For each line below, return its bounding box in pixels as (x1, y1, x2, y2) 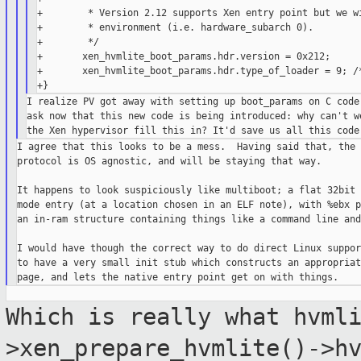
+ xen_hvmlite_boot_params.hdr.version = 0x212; (36, 51, 330, 63)
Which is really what (6, 303, 293, 331)
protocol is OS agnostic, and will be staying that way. (16, 156, 322, 168)
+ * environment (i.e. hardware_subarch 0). (36, 22, 313, 34)
